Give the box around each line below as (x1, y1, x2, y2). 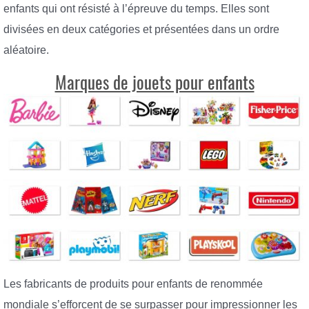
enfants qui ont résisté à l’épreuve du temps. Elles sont (3, 3, 269, 15)
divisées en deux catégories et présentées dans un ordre (3, 23, 279, 36)
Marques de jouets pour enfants (54, 70, 255, 94)
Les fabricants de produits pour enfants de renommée (3, 278, 263, 290)
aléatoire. (3, 44, 49, 57)
